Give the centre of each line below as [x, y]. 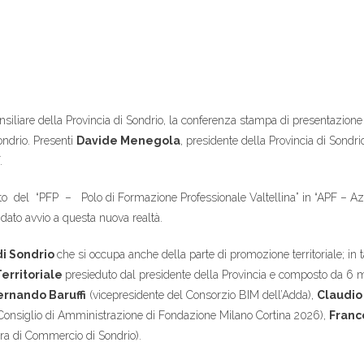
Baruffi [66, 295]
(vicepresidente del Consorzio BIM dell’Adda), [201, 295]
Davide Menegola [128, 141]
